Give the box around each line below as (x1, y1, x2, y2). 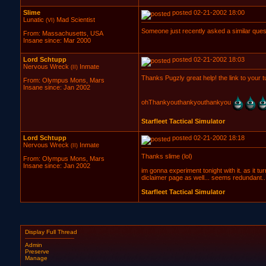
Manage (24, 254, 47, 261)
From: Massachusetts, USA (23, 30, 103, 37)
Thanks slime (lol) (141, 153, 192, 160)
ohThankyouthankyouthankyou (141, 99, 233, 106)
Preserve (24, 248, 49, 255)
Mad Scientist (54, 16, 95, 23)
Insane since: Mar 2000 (23, 37, 91, 45)
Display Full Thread (24, 229, 77, 236)
